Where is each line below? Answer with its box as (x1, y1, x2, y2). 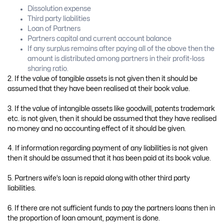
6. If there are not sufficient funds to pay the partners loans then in (7, 204, 215, 211)
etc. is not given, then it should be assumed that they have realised (7, 115, 216, 122)
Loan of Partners (27, 25, 80, 32)
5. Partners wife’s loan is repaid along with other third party (7, 175, 190, 182)
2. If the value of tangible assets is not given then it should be (7, 75, 197, 82)
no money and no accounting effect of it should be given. (7, 125, 186, 132)
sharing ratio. (27, 65, 68, 72)
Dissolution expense (27, 5, 91, 12)
